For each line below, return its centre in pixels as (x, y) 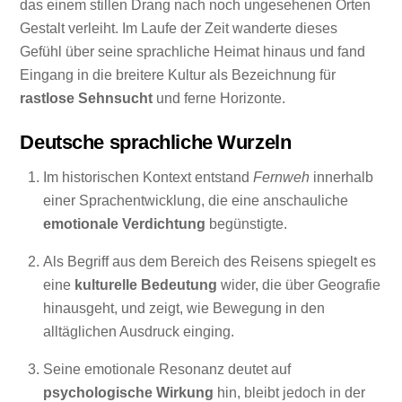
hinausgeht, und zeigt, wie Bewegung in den (184, 308)
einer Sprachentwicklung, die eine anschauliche (196, 200)
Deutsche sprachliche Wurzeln (156, 143)
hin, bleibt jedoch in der (289, 392)
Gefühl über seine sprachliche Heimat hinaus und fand (193, 52)
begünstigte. (246, 223)
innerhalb (341, 177)
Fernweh (281, 177)
